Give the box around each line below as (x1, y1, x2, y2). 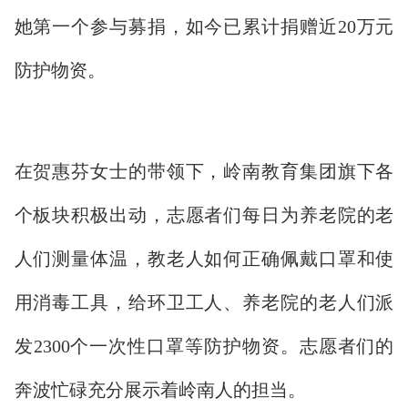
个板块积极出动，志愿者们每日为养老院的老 (14, 204, 394, 225)
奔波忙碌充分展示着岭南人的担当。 (14, 379, 306, 400)
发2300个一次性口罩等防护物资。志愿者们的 (14, 335, 394, 356)
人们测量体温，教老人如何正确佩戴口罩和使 (14, 248, 394, 269)
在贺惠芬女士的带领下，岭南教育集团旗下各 (14, 160, 394, 181)
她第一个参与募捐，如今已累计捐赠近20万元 (14, 15, 394, 36)
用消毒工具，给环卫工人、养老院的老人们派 (14, 291, 394, 312)
